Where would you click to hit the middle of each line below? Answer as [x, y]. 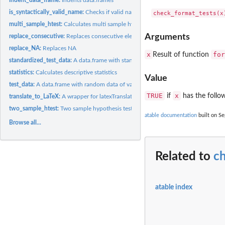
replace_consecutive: [38, 36]
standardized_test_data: [41, 60]
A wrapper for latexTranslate [99, 96]
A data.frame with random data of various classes [101, 84]
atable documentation [171, 116]
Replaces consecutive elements [107, 36]
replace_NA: [26, 48]
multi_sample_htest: [37, 24]
